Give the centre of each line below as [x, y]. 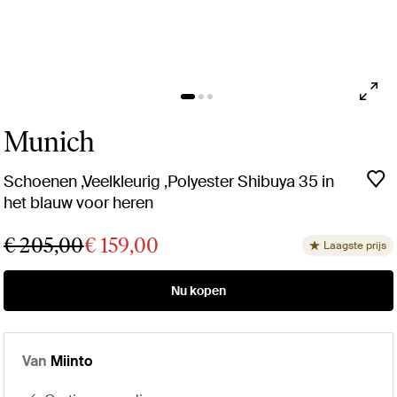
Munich [49, 142]
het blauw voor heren [78, 203]
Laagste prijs [355, 246]
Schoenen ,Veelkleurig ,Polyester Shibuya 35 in [169, 182]
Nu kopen [198, 291]
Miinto [71, 362]
